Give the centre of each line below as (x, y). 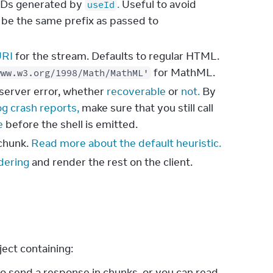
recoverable (136, 91)
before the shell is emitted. (70, 124)
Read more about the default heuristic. (126, 143)
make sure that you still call (146, 108)
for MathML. (183, 73)
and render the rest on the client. (111, 162)
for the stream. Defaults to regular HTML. (116, 56)
